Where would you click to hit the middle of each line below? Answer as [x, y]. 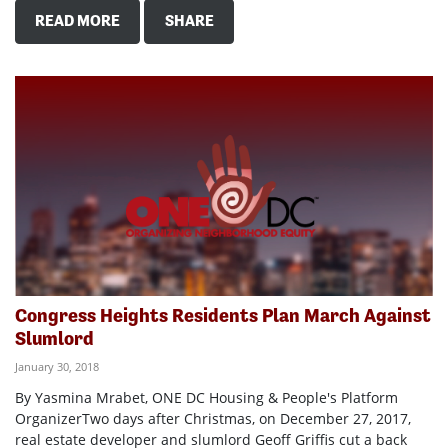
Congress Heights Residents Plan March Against [223, 315]
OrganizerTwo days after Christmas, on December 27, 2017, [213, 418]
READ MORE [78, 21]
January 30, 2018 [57, 366]
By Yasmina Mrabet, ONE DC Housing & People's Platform [206, 397]
